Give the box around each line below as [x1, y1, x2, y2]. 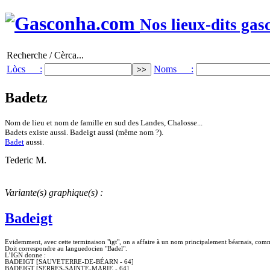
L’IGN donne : [5, 251, 46, 259]
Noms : [154, 63, 193, 74]
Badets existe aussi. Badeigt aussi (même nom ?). [5, 127, 163, 137]
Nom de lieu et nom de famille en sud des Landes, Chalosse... [5, 118, 202, 127]
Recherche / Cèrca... [7, 49, 84, 60]
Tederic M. [5, 155, 46, 166]
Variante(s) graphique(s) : [5, 187, 103, 198]
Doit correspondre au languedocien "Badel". [5, 245, 127, 252]
